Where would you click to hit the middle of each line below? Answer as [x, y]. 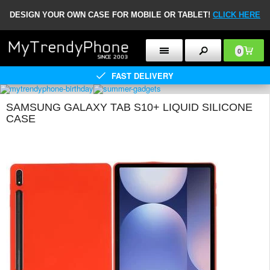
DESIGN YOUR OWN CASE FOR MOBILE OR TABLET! [111, 15]
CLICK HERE [237, 15]
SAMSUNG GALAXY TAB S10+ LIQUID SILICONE [129, 107]
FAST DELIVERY [143, 75]
